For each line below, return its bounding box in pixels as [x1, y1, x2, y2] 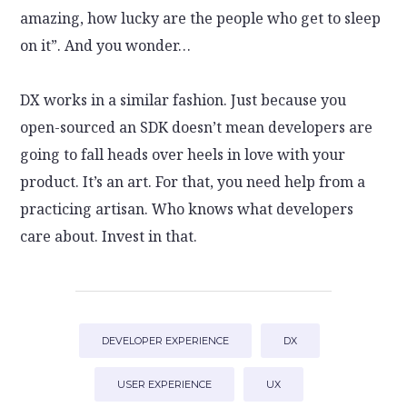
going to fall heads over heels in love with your [20, 144, 346, 165]
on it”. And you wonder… [20, 35, 192, 56]
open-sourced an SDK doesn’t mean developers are [20, 117, 373, 138]
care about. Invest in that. [20, 226, 198, 247]
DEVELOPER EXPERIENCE [101, 333, 229, 347]
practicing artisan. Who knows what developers [20, 199, 354, 220]
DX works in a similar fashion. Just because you [20, 90, 347, 111]
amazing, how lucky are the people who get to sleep [20, 8, 382, 29]
